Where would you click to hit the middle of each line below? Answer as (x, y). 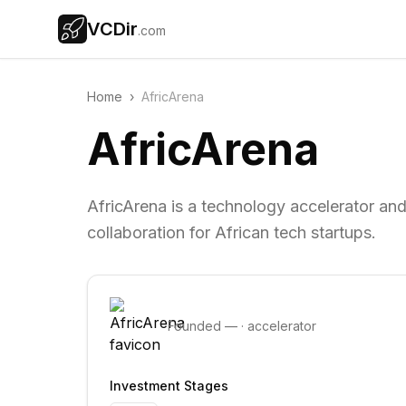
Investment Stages (169, 386)
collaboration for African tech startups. (232, 232)
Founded (196, 326)
